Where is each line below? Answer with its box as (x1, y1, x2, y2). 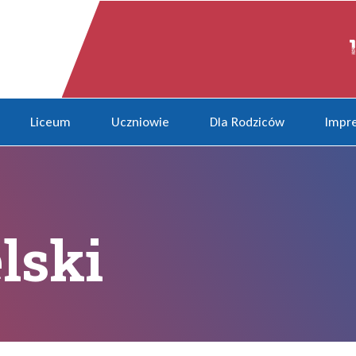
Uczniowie (111, 114, 170, 130)
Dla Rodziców (210, 114, 285, 130)
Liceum (30, 114, 72, 130)
